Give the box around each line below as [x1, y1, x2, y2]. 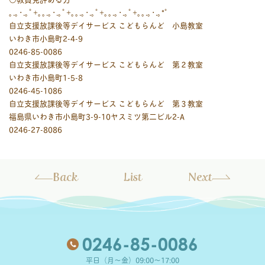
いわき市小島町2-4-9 [9, 32, 83, 44]
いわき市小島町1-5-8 [9, 71, 83, 83]
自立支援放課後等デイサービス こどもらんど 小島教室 [9, 19, 203, 31]
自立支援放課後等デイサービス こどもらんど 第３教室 [9, 97, 203, 109]
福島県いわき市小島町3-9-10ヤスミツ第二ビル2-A [9, 110, 185, 122]
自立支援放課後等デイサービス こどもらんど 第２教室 [9, 58, 203, 70]
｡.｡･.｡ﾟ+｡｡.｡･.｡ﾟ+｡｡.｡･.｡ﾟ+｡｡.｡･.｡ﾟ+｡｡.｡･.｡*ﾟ [9, 6, 169, 18]
